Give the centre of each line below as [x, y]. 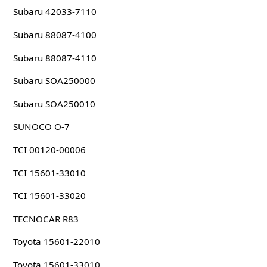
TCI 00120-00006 [49, 150]
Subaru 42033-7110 [55, 12]
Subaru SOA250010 [54, 103]
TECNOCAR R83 [46, 218]
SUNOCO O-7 [41, 127]
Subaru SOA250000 [54, 81]
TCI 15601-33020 [49, 196]
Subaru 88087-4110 [55, 58]
